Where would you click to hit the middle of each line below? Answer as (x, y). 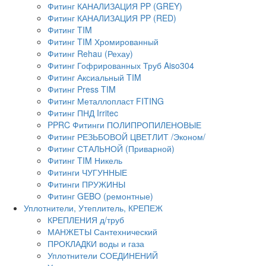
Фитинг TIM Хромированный (103, 41)
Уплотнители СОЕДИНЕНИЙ (103, 255)
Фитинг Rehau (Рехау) (90, 53)
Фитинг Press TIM (82, 89)
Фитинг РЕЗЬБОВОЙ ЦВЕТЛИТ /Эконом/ (126, 136)
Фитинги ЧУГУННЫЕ (87, 172)
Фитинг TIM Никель (85, 160)
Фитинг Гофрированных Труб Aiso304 (121, 65)
